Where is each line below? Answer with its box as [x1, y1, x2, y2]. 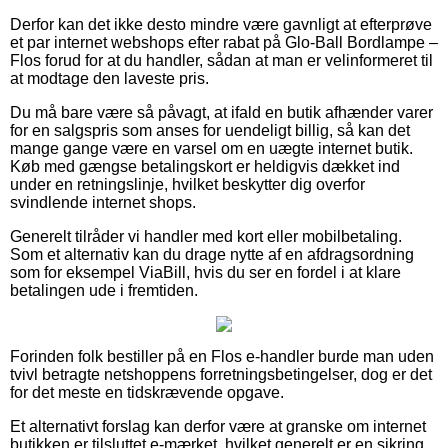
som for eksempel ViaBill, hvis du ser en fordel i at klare [10, 263, 401, 281]
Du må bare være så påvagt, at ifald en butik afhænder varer [10, 103, 433, 121]
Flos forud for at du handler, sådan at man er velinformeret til [10, 51, 433, 69]
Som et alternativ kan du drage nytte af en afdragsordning [10, 245, 414, 263]
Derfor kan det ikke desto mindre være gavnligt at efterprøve [10, 15, 432, 33]
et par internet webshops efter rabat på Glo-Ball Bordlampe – [10, 33, 438, 51]
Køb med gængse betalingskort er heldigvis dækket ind [10, 157, 400, 175]
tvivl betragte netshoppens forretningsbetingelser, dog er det [10, 365, 432, 383]
